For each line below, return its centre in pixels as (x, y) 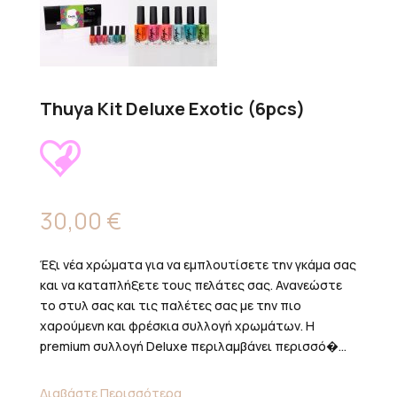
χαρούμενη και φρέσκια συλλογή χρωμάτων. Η (177, 326)
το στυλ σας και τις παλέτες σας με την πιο (170, 306)
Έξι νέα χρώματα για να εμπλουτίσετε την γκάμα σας (198, 265)
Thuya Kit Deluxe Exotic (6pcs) (172, 109)
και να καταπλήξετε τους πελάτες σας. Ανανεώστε (191, 285)
